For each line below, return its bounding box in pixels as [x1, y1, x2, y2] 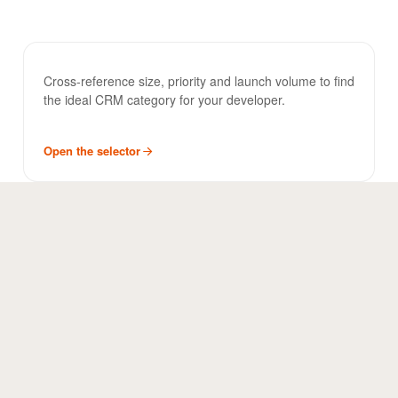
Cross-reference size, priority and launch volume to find [44, 72, 354, 90]
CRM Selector [42, 55, 210, 93]
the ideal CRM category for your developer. [44, 91, 285, 108]
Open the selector [44, 142, 140, 159]
